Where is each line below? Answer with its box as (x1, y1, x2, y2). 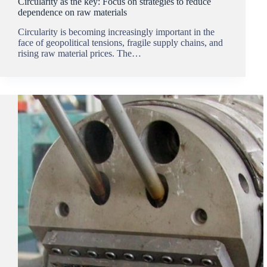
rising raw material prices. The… (18, 48, 141, 58)
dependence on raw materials (18, 7, 127, 18)
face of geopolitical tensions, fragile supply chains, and (18, 37, 223, 48)
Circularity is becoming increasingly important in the (18, 26, 215, 37)
